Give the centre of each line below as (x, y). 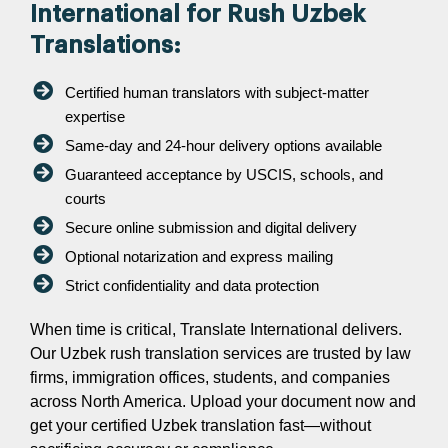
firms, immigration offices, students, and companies (210, 377)
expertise (95, 116)
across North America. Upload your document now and (223, 401)
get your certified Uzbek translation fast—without (200, 425)
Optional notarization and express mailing (199, 256)
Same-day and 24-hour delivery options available (223, 145)
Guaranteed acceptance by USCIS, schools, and (224, 174)
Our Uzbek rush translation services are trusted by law (220, 353)
